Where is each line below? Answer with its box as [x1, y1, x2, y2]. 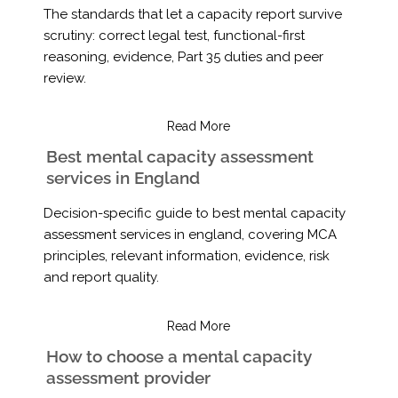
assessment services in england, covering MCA [43, 227, 337, 243]
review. [43, 69, 86, 86]
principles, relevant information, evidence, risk [43, 248, 330, 265]
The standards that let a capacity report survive [43, 5, 342, 22]
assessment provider [45, 367, 211, 387]
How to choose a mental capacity [45, 346, 312, 366]
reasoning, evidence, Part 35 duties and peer [43, 48, 323, 65]
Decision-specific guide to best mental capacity [43, 205, 346, 222]
